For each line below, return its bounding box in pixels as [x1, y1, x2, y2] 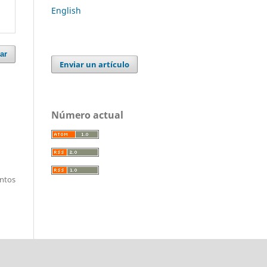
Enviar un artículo [60, 58, 130, 70]
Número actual [51, 108, 123, 122]
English [51, 4, 81, 16]
